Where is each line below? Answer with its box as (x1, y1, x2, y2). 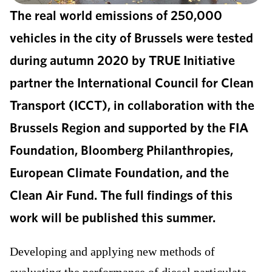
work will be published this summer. (10, 209, 216, 226)
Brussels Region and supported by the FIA (10, 120, 248, 136)
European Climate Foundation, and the (10, 165, 229, 181)
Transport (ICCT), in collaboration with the (10, 97, 254, 114)
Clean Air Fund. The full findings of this (10, 187, 233, 203)
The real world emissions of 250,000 (10, 7, 222, 24)
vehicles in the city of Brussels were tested (10, 30, 253, 46)
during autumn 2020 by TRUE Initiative (10, 52, 235, 69)
